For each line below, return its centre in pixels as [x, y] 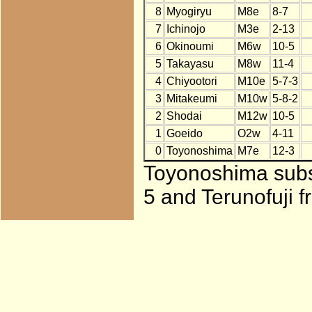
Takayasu [190, 64]
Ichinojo [186, 29]
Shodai [184, 116]
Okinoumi [190, 47]
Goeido [184, 134]
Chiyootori [192, 81]
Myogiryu [189, 12]
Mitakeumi [192, 99]
